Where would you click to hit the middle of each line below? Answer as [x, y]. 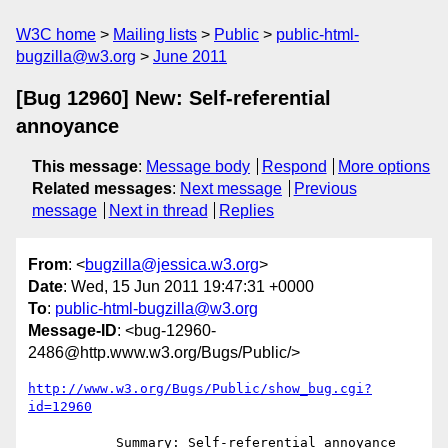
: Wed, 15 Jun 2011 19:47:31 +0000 [188, 287]
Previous [325, 188]
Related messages [102, 188]
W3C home [56, 34]
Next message [231, 188]
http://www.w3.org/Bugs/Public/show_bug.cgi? [200, 389]
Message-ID [72, 331]
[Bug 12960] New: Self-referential [173, 98]
